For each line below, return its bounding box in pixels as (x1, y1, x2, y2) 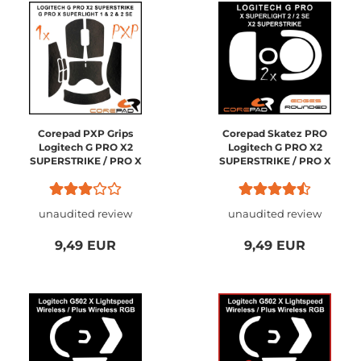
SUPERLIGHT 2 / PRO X (28, 168, 143, 180)
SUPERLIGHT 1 (50, 182, 121, 194)
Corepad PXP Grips (38, 127, 133, 139)
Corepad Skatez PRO (222, 127, 327, 139)
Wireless (252, 182, 297, 194)
